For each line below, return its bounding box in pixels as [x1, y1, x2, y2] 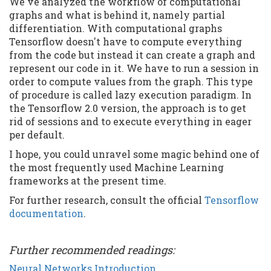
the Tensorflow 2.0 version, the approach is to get [9, 101, 246, 114]
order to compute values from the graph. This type [9, 74, 253, 88]
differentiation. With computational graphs [9, 21, 222, 34]
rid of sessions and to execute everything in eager [9, 114, 252, 128]
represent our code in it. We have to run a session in [9, 61, 259, 74]
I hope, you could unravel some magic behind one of [9, 147, 260, 160]
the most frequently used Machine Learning [9, 160, 224, 174]
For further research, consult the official [9, 193, 204, 206]
